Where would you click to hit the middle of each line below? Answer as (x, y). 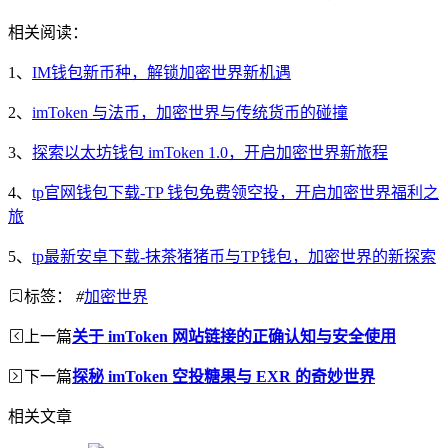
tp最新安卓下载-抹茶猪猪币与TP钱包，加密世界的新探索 (234, 256)
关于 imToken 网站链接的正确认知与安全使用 (234, 336)
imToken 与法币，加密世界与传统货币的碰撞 (190, 112)
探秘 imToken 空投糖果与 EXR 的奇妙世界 (223, 376)
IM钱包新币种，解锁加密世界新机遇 (161, 72)
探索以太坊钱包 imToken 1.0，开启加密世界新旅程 (210, 152)
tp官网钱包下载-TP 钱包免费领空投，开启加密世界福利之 (235, 192)
